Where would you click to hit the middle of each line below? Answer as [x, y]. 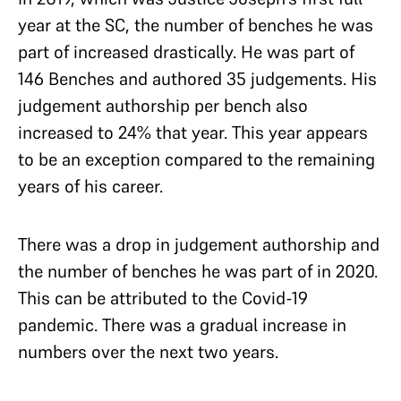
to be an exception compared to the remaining [196, 159]
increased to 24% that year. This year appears [193, 132]
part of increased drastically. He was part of [186, 51]
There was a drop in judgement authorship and [199, 244]
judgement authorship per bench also [163, 105]
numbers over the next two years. [150, 351]
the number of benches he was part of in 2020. [198, 271]
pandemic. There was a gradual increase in [182, 324]
